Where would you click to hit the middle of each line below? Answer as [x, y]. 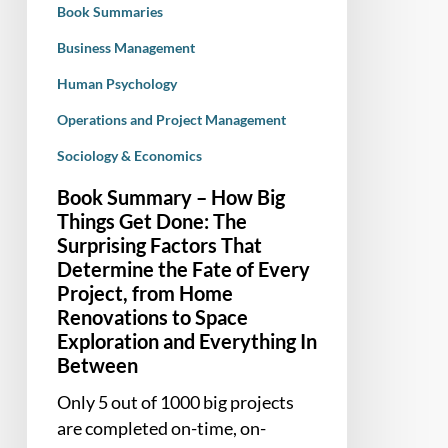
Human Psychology [116, 83]
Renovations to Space [152, 316]
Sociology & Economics [129, 155]
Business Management [125, 47]
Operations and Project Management [171, 119]
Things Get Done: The [151, 220]
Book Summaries [109, 11]
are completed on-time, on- [161, 427]
